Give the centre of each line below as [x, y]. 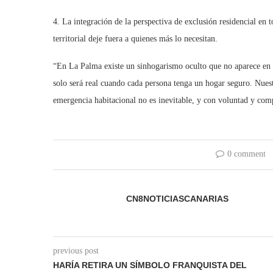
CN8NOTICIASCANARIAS [177, 198]
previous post [76, 250]
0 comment [247, 154]
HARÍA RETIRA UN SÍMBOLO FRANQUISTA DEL [150, 265]
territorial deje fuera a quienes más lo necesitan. [135, 38]
